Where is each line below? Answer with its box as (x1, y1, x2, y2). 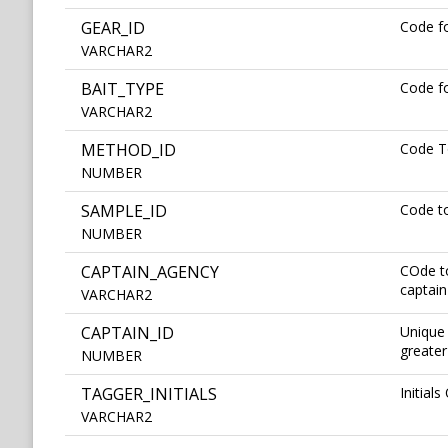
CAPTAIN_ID (81, 322, 174, 345)
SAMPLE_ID (81, 200, 167, 223)
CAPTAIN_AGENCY (81, 261, 219, 284)
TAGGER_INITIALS (81, 383, 217, 406)
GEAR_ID (81, 17, 145, 40)
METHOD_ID (81, 139, 176, 162)
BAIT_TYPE (81, 78, 164, 101)
